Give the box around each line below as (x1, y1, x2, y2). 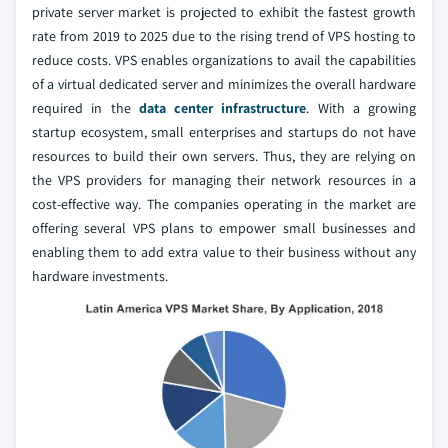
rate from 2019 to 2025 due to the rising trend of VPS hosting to (32, 27, 416, 46)
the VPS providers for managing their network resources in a (32, 171, 416, 190)
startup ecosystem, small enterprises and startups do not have (32, 123, 416, 142)
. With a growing (306, 99, 416, 118)
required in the (32, 99, 139, 118)
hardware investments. (32, 267, 168, 286)
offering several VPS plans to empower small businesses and (32, 219, 416, 238)
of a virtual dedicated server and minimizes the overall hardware (32, 75, 416, 94)
